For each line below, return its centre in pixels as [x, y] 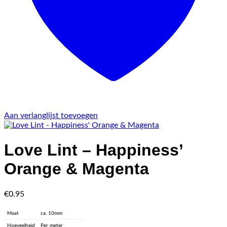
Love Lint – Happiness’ [93, 150]
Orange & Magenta [77, 169]
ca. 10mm [52, 213]
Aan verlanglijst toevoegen [51, 116]
